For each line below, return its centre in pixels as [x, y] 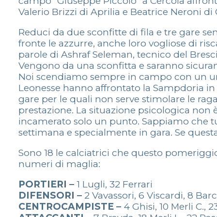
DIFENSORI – [51, 195]
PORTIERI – [47, 184]
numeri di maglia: [59, 164]
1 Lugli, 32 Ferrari [115, 184]
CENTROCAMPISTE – [71, 206]
